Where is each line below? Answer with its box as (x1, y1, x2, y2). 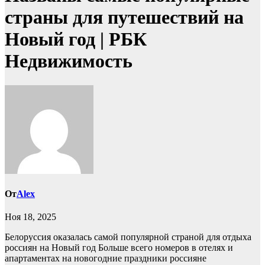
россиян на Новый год (5, 243, 98, 253)
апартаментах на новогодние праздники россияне (5, 253, 206, 264)
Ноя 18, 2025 (5, 212, 56, 222)
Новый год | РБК (5, 28, 147, 50)
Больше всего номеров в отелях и (98, 243, 233, 253)
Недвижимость (5, 50, 132, 72)
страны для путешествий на (5, 7, 244, 28)
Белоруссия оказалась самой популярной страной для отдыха (5, 232, 251, 243)
